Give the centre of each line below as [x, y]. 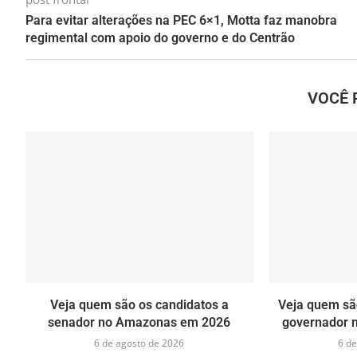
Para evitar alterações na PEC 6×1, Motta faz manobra [181, 20]
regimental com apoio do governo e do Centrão [160, 38]
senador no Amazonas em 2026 [139, 323]
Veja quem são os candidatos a [139, 305]
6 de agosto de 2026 [139, 343]
